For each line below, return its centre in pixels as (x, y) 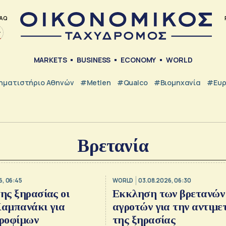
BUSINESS (94, 60)
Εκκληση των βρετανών (168, 194)
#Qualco (132, 82)
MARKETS (50, 60)
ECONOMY (138, 60)
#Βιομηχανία (177, 82)
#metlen (95, 82)
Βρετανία (113, 146)
